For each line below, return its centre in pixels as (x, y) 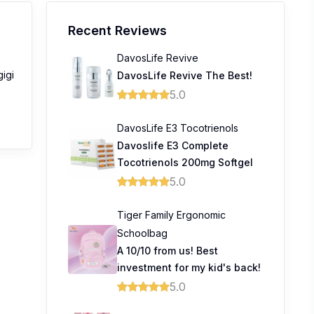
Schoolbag (142, 233)
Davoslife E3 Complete (173, 145)
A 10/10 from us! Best (168, 251)
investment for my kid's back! (189, 267)
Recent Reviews (117, 30)
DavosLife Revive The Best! (185, 75)
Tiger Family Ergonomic (171, 215)
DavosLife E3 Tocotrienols (178, 128)
